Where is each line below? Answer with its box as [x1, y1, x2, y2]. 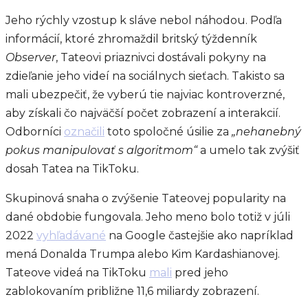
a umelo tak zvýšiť [197, 144, 300, 157]
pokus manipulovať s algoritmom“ [5, 144, 197, 157]
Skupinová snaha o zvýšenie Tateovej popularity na [5, 192, 286, 206]
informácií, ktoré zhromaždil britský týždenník [5, 32, 257, 46]
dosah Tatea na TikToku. [5, 162, 139, 176]
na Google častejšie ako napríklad [106, 229, 294, 243]
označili [64, 125, 104, 139]
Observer [5, 51, 56, 65]
